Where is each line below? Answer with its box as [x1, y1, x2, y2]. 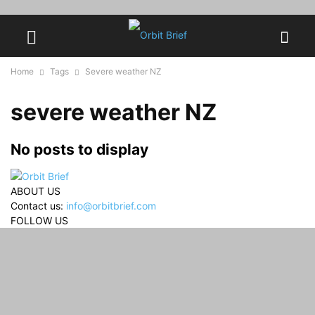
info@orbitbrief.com [66, 200, 156, 212]
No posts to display [11, 141, 148, 158]
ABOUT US [11, 185, 60, 198]
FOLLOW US [11, 214, 68, 227]
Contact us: [11, 200, 66, 212]
